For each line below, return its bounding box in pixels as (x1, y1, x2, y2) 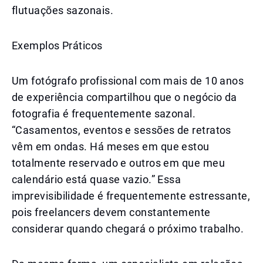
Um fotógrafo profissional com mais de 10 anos (12, 75, 244, 87)
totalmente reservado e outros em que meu (12, 157, 225, 169)
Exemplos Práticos (12, 39, 103, 52)
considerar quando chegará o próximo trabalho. (12, 222, 244, 235)
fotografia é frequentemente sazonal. (12, 107, 196, 120)
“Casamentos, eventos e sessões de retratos (12, 124, 231, 136)
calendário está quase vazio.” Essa (12, 173, 181, 186)
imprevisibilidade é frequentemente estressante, (12, 190, 251, 202)
